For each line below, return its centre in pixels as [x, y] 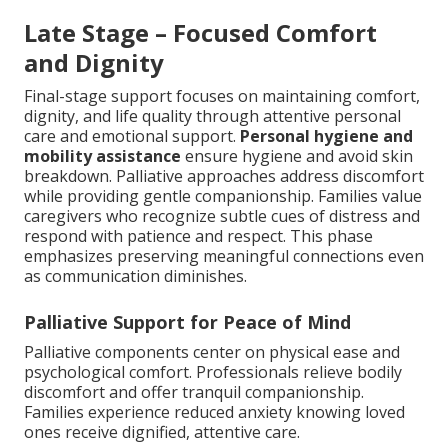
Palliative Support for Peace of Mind [187, 321]
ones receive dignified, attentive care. [162, 431]
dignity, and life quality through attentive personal [212, 115]
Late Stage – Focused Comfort [200, 32]
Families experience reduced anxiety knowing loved [214, 411]
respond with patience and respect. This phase [198, 235]
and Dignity [94, 62]
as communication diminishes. [135, 275]
